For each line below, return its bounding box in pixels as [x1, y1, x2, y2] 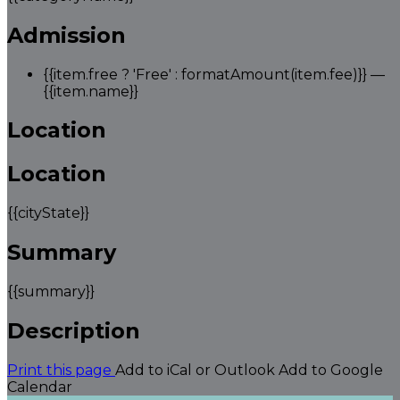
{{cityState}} [7, 204, 89, 222]
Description [7, 317, 140, 344]
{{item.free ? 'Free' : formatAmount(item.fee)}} [43, 65, 367, 83]
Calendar [7, 378, 72, 396]
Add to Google [279, 361, 383, 379]
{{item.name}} [43, 82, 138, 100]
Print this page [7, 361, 112, 379]
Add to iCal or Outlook [115, 361, 275, 379]
